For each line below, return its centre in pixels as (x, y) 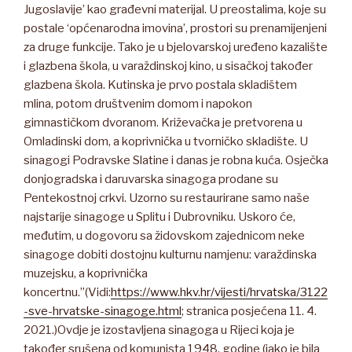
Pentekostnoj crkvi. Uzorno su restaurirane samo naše (167, 198)
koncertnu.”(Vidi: (67, 292)
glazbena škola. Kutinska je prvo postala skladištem (160, 84)
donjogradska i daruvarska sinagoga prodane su (151, 179)
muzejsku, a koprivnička (86, 273)
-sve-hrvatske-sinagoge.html (103, 311)
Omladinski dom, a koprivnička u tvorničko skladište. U (166, 141)
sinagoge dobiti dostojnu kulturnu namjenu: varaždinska (170, 254)
